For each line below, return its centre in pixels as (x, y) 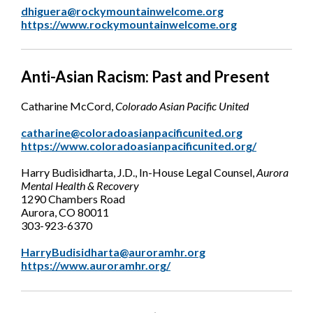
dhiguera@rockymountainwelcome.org (122, 11)
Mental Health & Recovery (80, 186)
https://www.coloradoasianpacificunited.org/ (139, 146)
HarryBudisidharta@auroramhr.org (113, 252)
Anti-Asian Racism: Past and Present (145, 77)
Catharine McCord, (68, 106)
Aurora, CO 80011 (65, 212)
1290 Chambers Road (73, 199)
